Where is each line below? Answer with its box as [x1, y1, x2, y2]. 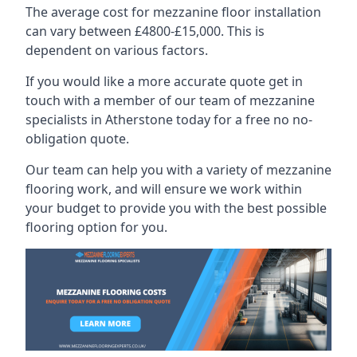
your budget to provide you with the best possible [25, 198, 327, 217]
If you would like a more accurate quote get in [25, 72, 303, 90]
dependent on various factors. [25, 41, 208, 59]
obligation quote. [25, 129, 129, 147]
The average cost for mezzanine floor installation [25, 2, 321, 21]
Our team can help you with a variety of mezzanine [25, 160, 331, 178]
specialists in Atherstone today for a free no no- [25, 110, 312, 128]
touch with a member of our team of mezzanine [25, 91, 315, 109]
